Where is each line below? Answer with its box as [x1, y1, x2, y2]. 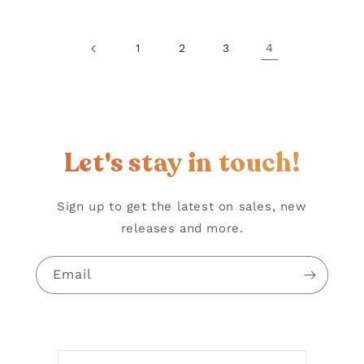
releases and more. [120, 220, 244, 236]
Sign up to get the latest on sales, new [57, 198, 307, 214]
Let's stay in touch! [63, 145, 301, 180]
